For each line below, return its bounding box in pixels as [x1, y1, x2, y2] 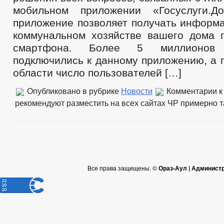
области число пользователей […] [13, 67, 181, 78]
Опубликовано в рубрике [25, 86, 121, 95]
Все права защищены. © [87, 163, 158, 172]
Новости [121, 86, 152, 95]
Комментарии [166, 86, 217, 95]
